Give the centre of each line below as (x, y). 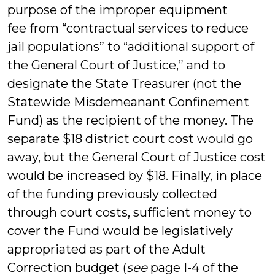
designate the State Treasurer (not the (124, 83)
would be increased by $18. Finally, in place (135, 176)
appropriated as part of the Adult (107, 249)
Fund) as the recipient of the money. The (130, 120)
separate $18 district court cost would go (130, 139)
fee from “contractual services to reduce (128, 28)
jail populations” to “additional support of (131, 47)
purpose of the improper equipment (118, 10)
